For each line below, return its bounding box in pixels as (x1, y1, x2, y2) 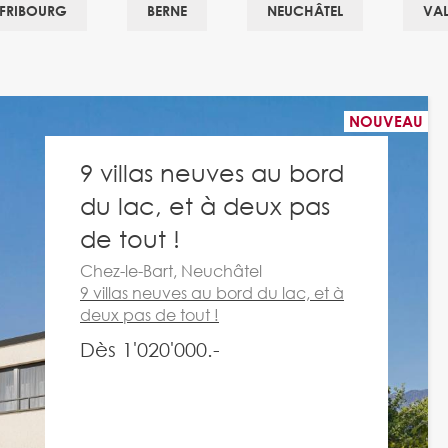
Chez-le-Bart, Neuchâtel (80, 260, 262, 281)
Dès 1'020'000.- (80, 338, 220, 361)
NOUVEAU (348, 112, 423, 130)
